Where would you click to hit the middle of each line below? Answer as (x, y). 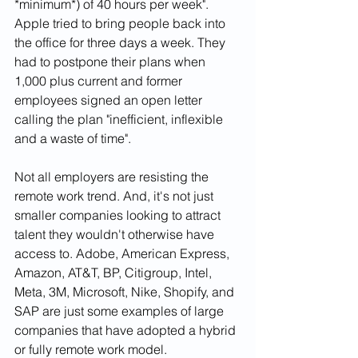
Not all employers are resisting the (113, 177)
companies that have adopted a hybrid (127, 330)
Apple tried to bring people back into (121, 24)
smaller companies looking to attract (119, 215)
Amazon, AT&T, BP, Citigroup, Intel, (115, 273)
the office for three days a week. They (121, 43)
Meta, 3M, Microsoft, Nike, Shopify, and (126, 292)
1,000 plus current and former (100, 81)
